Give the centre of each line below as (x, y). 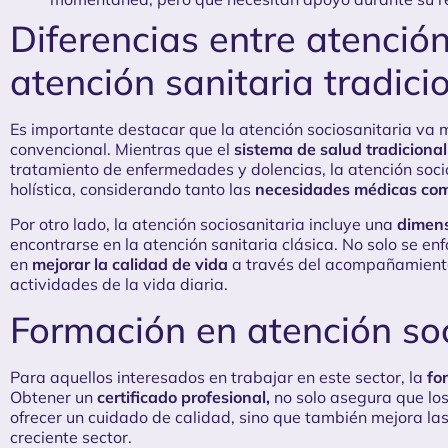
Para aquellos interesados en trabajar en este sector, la (218, 377)
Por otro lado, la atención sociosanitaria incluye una (203, 223)
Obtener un (53, 397)
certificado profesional (181, 397)
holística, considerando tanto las (132, 189)
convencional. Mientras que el (122, 149)
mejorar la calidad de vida (130, 263)
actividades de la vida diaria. (119, 283)
